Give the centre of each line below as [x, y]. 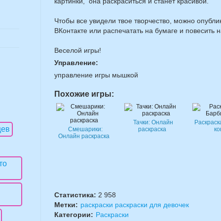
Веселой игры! [78, 50]
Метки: [66, 205]
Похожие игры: [84, 94]
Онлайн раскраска [84, 136]
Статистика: [76, 195]
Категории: [74, 215]
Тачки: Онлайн [153, 122]
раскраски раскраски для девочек [135, 205]
